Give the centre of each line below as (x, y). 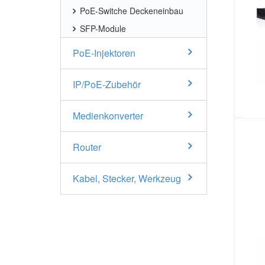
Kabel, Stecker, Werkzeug (127, 178)
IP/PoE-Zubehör (107, 84)
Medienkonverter (108, 116)
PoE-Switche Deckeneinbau (132, 11)
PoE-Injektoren (104, 53)
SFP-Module (103, 28)
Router (87, 147)
